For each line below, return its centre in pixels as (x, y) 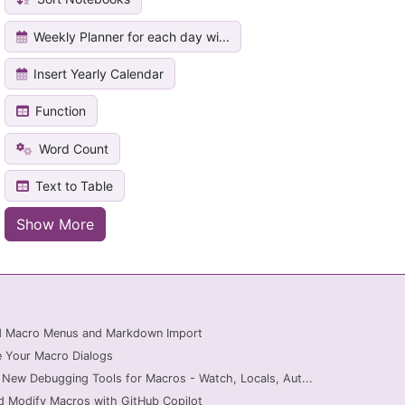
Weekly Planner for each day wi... (130, 36)
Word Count (72, 148)
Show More (56, 225)
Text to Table (73, 186)
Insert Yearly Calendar (97, 73)
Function (59, 111)
